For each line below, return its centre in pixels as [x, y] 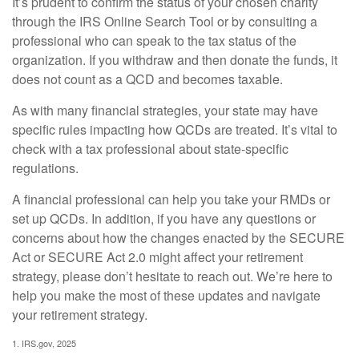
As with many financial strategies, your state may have [165, 111]
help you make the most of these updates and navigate [166, 296]
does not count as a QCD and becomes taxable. [147, 79]
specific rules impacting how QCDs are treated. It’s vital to [175, 130]
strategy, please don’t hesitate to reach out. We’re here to [172, 276]
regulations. [45, 168]
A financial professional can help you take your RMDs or [171, 200]
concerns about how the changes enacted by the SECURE [178, 238]
